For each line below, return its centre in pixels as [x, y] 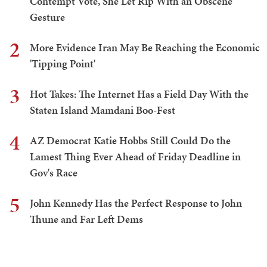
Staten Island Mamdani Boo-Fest [103, 110]
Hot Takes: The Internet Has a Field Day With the [139, 94]
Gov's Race [54, 172]
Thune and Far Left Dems [86, 219]
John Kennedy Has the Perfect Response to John [136, 203]
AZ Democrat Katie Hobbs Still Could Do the [130, 140]
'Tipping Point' [63, 63]
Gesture [47, 17]
